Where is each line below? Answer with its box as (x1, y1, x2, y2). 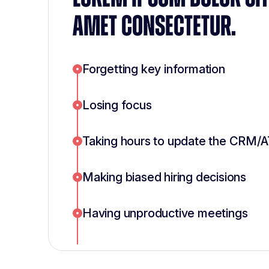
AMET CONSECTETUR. (73, 13, 236, 42)
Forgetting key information (82, 62, 225, 77)
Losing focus (82, 98, 152, 113)
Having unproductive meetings (82, 206, 248, 221)
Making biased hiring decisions (82, 170, 246, 185)
